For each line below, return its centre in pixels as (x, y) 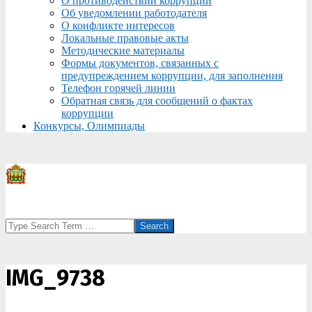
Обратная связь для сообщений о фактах (157, 101)
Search (20, 224)
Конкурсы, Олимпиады (89, 126)
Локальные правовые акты (125, 38)
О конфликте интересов (118, 25)
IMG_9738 (55, 278)
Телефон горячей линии (118, 88)
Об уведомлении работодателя (134, 13)
